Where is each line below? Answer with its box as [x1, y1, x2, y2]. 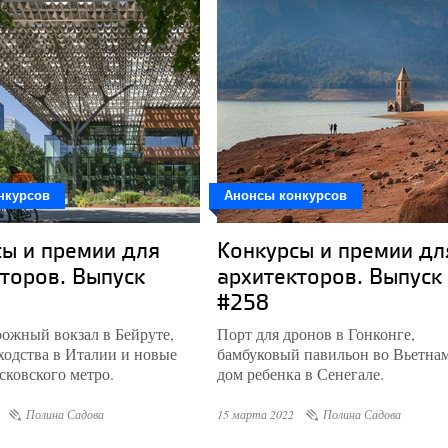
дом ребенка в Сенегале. [217, 363, 384, 384]
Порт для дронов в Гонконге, [217, 323, 415, 344]
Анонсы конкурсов [224, 188, 347, 203]
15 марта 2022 [217, 406, 294, 422]
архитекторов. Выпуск [217, 260, 442, 291]
